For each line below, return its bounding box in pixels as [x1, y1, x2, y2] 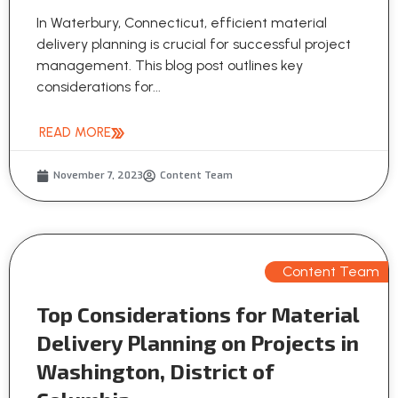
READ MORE [39, 124, 111, 141]
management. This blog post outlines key [36, 57, 303, 75]
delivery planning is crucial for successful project [36, 36, 351, 53]
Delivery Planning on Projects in [36, 330, 359, 356]
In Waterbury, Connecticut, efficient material [36, 14, 327, 32]
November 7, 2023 [53, 169, 143, 183]
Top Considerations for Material [36, 301, 359, 328]
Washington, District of [36, 358, 275, 385]
